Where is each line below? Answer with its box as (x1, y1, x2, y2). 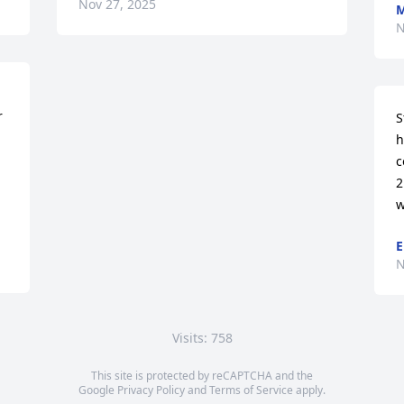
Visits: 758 (171, 329, 233, 346)
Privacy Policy (117, 382, 185, 398)
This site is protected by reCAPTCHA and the (91, 368, 313, 383)
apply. (293, 382, 326, 398)
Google (78, 382, 117, 398)
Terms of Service (209, 382, 293, 398)
